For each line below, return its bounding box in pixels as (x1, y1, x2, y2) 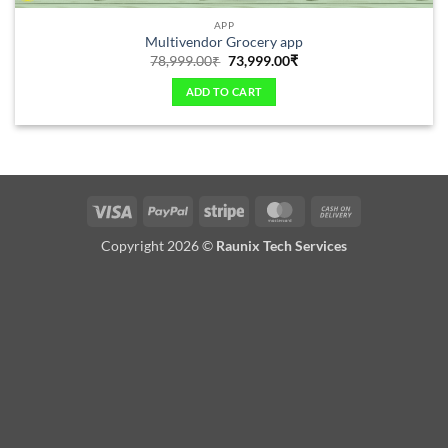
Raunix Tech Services (216, 237, 347, 255)
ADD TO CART (185, 85, 263, 99)
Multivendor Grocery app (145, 34, 303, 51)
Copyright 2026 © (101, 237, 216, 255)
